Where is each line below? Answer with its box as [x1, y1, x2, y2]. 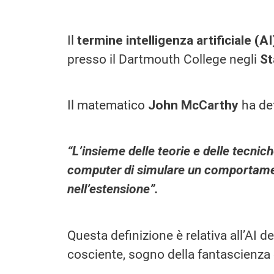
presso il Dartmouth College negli [67, 51, 260, 67]
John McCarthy [148, 97, 239, 113]
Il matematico [67, 97, 148, 113]
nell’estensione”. [67, 182, 158, 197]
